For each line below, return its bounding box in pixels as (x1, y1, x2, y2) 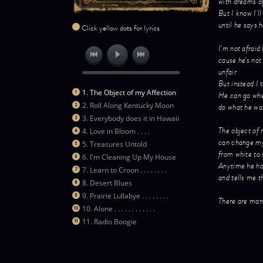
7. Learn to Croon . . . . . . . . (82, 165, 167, 176)
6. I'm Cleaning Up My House (82, 152, 176, 163)
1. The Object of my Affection (82, 87, 176, 98)
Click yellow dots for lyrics (79, 22, 160, 34)
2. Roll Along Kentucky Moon (82, 100, 174, 111)
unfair (218, 66, 237, 77)
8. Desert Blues (82, 178, 132, 188)
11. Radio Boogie (82, 217, 137, 227)
